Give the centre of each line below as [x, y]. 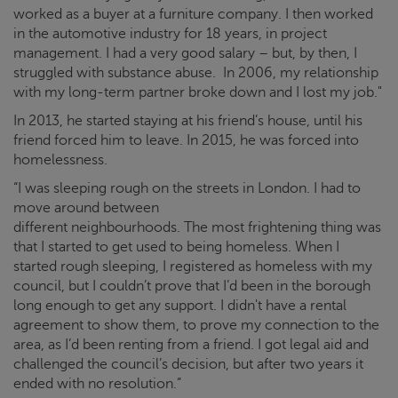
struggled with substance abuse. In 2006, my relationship [196, 73]
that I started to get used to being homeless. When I [176, 247]
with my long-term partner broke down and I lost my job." [198, 93]
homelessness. [60, 160]
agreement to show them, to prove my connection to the [196, 326]
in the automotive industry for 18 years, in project [170, 34]
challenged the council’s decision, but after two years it [188, 365]
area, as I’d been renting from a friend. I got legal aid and [191, 345]
